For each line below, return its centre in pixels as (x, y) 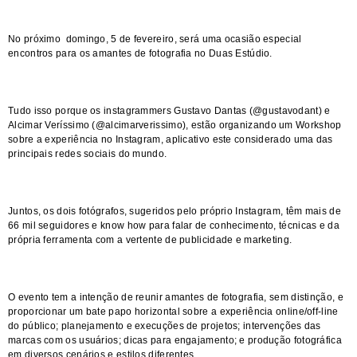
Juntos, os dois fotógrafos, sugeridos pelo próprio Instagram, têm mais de (175, 211)
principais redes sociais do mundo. (88, 154)
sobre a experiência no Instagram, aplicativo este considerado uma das (171, 139)
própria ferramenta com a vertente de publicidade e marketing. (150, 240)
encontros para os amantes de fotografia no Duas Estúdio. (140, 53)
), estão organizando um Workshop (262, 125)
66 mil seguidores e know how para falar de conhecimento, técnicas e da (174, 226)
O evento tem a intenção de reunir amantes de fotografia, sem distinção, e (176, 297)
